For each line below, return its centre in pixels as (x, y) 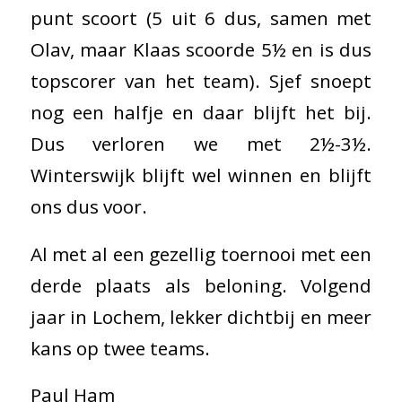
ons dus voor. (88, 206)
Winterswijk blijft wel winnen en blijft (201, 175)
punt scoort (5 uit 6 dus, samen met (201, 17)
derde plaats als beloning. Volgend (201, 285)
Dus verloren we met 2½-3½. (201, 143)
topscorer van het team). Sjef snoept (201, 80)
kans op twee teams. (120, 348)
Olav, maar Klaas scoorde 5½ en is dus (201, 49)
